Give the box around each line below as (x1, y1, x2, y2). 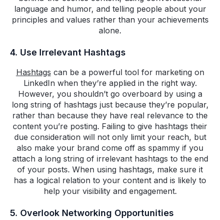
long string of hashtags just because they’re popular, (11, 100, 209, 110)
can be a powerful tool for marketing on (51, 67, 204, 78)
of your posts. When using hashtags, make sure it (17, 165, 203, 175)
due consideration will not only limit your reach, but (14, 132, 206, 142)
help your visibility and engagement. (43, 186, 177, 196)
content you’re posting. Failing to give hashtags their (13, 121, 207, 132)
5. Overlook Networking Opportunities (10, 208, 174, 219)
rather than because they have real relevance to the (12, 110, 208, 121)
